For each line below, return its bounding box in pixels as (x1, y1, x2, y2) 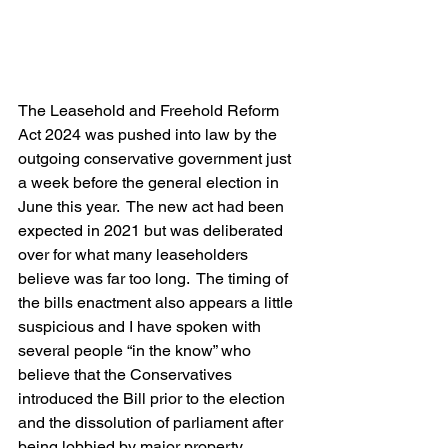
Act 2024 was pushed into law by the (18, 124, 281, 144)
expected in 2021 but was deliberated (18, 220, 287, 240)
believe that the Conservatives (18, 364, 236, 384)
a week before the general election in (18, 172, 283, 192)
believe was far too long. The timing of (18, 268, 292, 288)
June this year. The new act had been (18, 196, 288, 216)
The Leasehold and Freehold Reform (18, 100, 283, 120)
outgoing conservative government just (18, 148, 295, 168)
